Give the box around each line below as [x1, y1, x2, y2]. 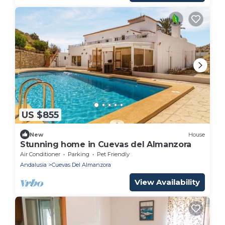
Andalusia [20, 161, 47, 169]
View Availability [135, 177, 200, 187]
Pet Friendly [97, 151, 130, 158]
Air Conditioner [20, 151, 60, 158]
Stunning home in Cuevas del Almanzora [20, 140, 192, 150]
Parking [68, 151, 89, 158]
